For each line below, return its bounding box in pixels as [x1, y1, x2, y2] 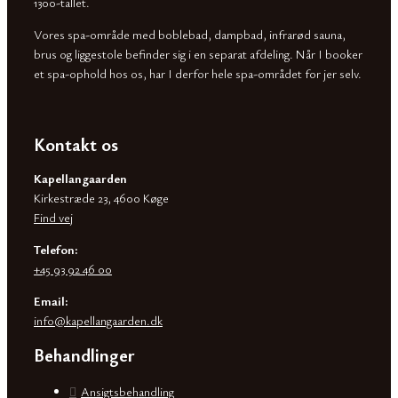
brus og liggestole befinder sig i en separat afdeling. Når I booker [34, 44, 362, 62]
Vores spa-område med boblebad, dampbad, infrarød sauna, [34, 25, 346, 43]
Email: [34, 291, 68, 309]
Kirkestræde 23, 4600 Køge [34, 188, 169, 206]
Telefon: [34, 240, 77, 258]
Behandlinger [34, 343, 135, 368]
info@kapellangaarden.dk [34, 311, 163, 329]
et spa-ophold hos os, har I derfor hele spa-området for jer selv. [34, 64, 362, 82]
